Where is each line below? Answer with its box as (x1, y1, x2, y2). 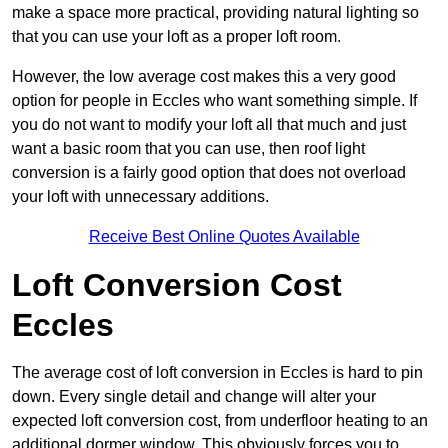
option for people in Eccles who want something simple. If (12, 92, 417, 110)
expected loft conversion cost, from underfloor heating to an (12, 412, 428, 430)
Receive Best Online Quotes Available (88, 228, 360, 246)
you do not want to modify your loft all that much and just (12, 116, 406, 134)
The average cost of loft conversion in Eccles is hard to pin (12, 364, 423, 382)
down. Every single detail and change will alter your (12, 388, 376, 406)
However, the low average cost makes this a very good (12, 68, 396, 86)
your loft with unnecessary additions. (12, 188, 269, 206)
